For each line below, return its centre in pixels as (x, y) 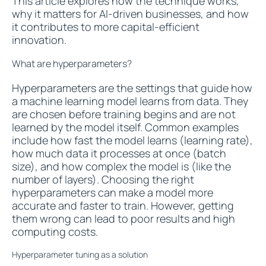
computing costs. (55, 232)
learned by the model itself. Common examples (125, 127)
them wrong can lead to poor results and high (123, 218)
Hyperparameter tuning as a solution (80, 254)
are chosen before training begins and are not (124, 114)
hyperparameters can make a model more (113, 192)
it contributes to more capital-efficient (106, 27)
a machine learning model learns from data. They (130, 101)
